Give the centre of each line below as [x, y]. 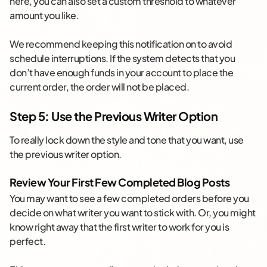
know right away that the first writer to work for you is [119, 226]
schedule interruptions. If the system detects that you [122, 58]
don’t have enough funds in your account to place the [121, 72]
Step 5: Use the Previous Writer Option [114, 116]
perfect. [27, 241]
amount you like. [44, 15]
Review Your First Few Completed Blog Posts [119, 182]
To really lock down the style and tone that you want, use [127, 139]
